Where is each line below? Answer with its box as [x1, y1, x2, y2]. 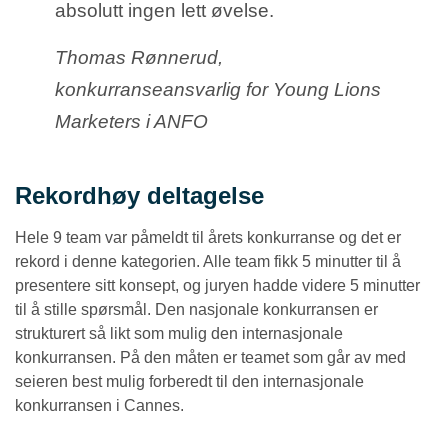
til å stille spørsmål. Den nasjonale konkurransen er [15, 300, 378, 318]
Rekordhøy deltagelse [15, 181, 264, 209]
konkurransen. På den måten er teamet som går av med [15, 348, 406, 366]
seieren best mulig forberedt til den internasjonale [15, 372, 364, 390]
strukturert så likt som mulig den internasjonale [15, 324, 343, 342]
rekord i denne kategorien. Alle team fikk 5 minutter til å [15, 252, 401, 270]
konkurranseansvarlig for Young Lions [55, 78, 381, 100]
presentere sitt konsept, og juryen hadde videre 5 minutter [15, 276, 420, 294]
